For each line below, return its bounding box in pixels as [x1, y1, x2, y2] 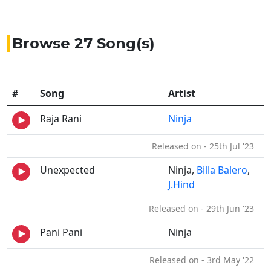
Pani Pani [40, 226, 82, 239]
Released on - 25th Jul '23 [152, 140, 259, 152]
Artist [168, 87, 195, 100]
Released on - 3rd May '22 [149, 254, 259, 266]
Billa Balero [197, 163, 247, 177]
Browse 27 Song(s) [12, 34, 155, 52]
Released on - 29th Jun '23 [149, 203, 259, 214]
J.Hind [168, 178, 195, 191]
